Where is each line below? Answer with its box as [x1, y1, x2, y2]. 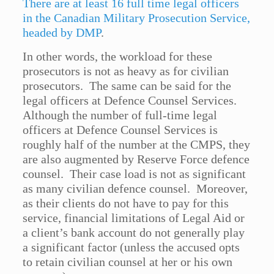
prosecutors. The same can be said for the [23, 79, 232, 93]
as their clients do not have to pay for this [23, 196, 229, 210]
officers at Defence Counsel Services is [23, 123, 218, 137]
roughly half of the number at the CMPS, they [23, 138, 251, 152]
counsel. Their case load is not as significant [23, 167, 246, 181]
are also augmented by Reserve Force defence [23, 152, 250, 166]
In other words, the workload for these [23, 50, 213, 64]
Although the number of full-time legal [23, 108, 218, 122]
